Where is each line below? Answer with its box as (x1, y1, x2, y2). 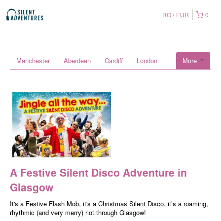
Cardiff (105, 56, 123, 65)
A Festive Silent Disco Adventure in (10, 165, 187, 180)
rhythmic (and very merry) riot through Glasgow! (10, 208, 146, 218)
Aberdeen (64, 56, 91, 65)
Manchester (16, 56, 50, 65)
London (137, 56, 157, 65)
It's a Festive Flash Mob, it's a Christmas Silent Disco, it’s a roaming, (10, 199, 208, 209)
